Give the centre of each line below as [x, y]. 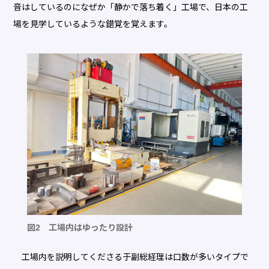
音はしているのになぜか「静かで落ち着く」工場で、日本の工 [131, 8]
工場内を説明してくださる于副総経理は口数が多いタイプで [131, 257]
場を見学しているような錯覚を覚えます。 [93, 24]
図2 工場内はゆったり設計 [80, 228]
